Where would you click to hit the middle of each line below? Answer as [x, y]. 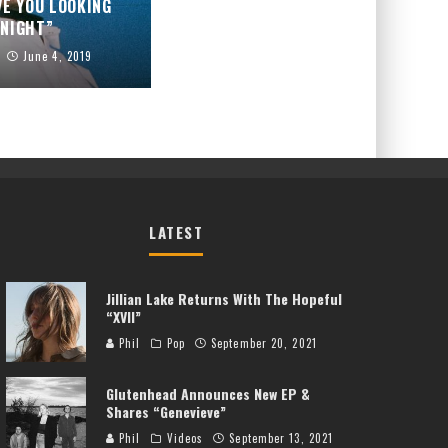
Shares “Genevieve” [166, 411]
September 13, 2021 [281, 437]
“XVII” [123, 316]
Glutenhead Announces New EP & [208, 393]
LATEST [176, 232]
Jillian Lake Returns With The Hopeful [224, 298]
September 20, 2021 [264, 342]
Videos [185, 437]
